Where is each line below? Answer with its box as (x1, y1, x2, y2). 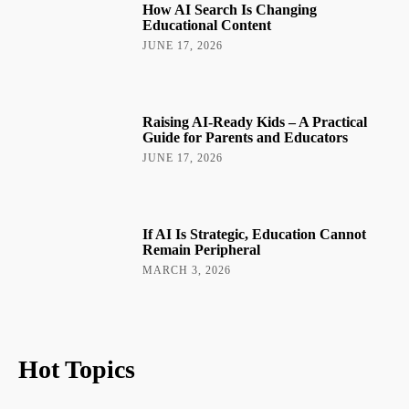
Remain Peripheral (142, 241, 261, 257)
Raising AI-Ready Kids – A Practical (142, 113, 368, 130)
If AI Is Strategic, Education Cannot (142, 225, 367, 242)
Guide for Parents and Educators (142, 129, 349, 145)
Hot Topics (18, 354, 135, 383)
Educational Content (142, 16, 272, 33)
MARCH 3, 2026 (142, 263, 232, 277)
